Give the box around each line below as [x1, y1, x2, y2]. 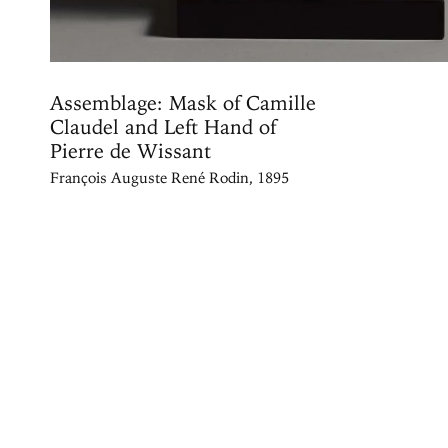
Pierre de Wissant [50, 138, 211, 163]
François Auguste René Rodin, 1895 [50, 168, 289, 187]
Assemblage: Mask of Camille [50, 90, 316, 115]
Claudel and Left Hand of [50, 114, 276, 139]
